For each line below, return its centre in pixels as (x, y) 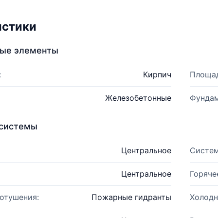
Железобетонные (138, 98)
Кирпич (157, 74)
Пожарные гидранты (131, 197)
